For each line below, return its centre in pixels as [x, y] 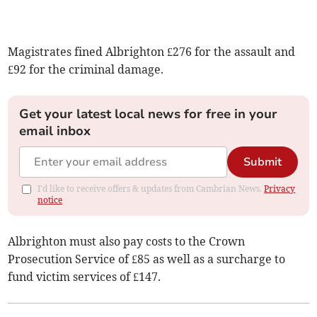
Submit [262, 162]
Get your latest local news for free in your [149, 114]
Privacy [280, 189]
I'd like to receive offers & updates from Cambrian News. [151, 189]
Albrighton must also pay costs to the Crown [127, 242]
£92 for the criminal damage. [86, 70]
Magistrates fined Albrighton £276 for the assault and [152, 52]
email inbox [55, 131]
